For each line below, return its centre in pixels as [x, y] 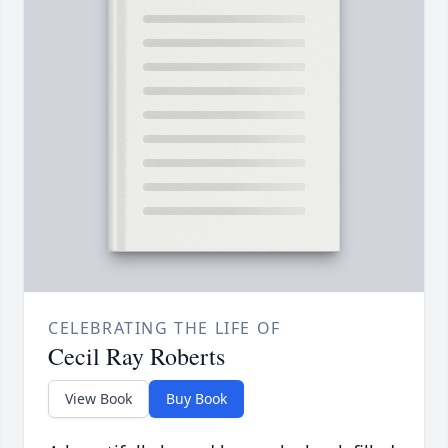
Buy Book [196, 399]
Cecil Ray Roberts [136, 356]
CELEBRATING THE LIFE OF [164, 328]
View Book [98, 399]
